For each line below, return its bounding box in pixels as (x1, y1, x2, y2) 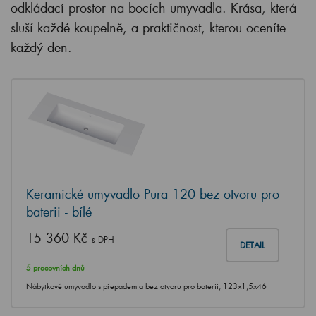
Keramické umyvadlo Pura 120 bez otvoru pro (26, 186, 279, 203)
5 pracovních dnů (26, 263, 85, 274)
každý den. (11, 39, 72, 56)
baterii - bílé (26, 203, 92, 221)
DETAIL (240, 240, 265, 251)
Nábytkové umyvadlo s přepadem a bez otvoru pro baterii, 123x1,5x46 (26, 281, 267, 292)
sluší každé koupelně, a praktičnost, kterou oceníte (11, 19, 286, 37)
